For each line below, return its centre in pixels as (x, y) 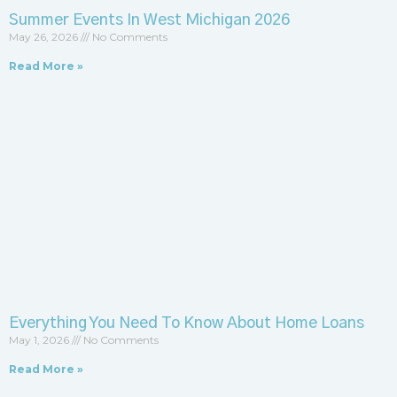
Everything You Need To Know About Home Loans (187, 323)
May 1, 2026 (40, 339)
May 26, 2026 (45, 36)
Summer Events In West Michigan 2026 (149, 20)
